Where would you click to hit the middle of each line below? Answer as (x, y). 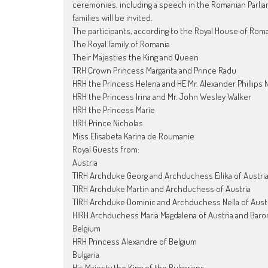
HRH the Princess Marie (114, 109)
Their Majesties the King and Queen (135, 57)
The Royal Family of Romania (121, 44)
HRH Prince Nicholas (108, 123)
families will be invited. (112, 17)
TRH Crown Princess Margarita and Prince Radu (154, 70)
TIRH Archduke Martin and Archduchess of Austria (162, 188)
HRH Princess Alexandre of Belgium (135, 241)
